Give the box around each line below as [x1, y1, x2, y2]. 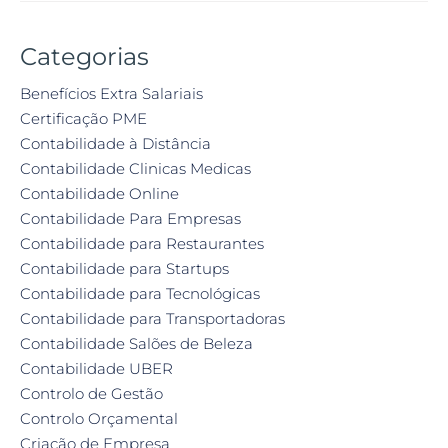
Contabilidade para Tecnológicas [20, 283, 260, 303]
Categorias [20, 41, 149, 71]
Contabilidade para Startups [20, 258, 229, 278]
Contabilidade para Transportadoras [20, 308, 285, 328]
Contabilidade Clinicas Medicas [20, 158, 251, 178]
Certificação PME [20, 108, 147, 128]
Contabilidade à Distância [20, 133, 211, 153]
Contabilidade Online [20, 183, 179, 203]
